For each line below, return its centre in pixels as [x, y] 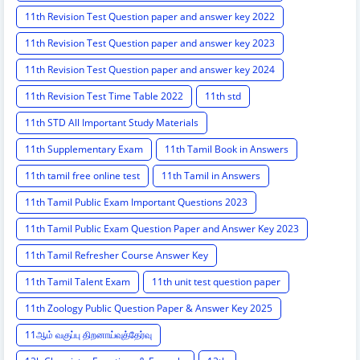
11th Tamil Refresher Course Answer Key [117, 256]
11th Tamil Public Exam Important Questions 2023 [136, 202]
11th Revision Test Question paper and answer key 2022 [150, 17]
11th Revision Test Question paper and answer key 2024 [150, 70]
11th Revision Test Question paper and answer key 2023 [150, 43]
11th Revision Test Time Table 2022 [104, 96]
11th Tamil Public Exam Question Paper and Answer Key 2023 [162, 229]
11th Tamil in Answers [211, 176]
